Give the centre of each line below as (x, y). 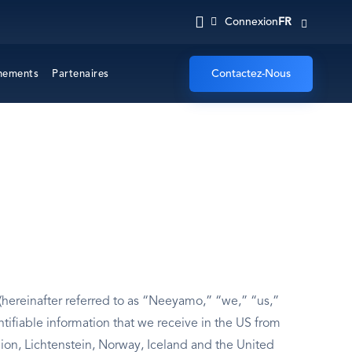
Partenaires (81, 74)
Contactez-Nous (251, 73)
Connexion (251, 22)
